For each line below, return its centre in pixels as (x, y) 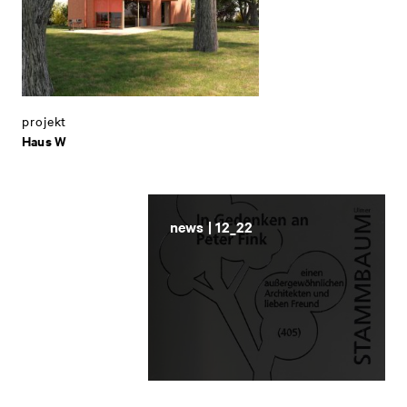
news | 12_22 (211, 226)
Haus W (45, 140)
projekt (45, 120)
